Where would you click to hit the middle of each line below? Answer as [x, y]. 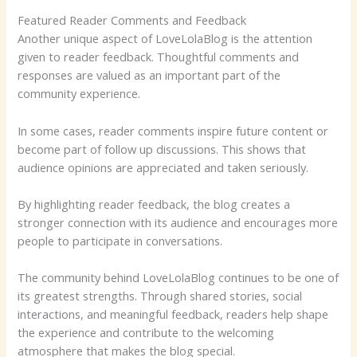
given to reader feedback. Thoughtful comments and [159, 57]
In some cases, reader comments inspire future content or [173, 130]
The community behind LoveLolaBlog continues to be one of [178, 278]
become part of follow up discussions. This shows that [162, 149]
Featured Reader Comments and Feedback [132, 20]
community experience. [79, 94]
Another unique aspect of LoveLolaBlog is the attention [165, 39]
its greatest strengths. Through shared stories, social [160, 296]
